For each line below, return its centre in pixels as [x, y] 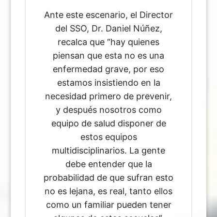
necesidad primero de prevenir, [108, 96]
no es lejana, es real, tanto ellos [108, 191]
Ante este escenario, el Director [108, 15]
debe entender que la [108, 164]
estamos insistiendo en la [108, 82]
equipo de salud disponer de [108, 123]
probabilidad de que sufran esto [108, 177]
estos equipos [108, 137]
